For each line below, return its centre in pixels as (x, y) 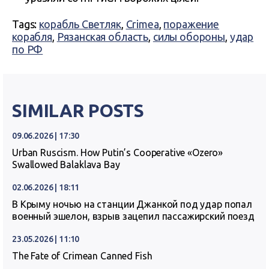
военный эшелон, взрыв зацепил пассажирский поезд (133, 216)
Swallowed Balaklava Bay (66, 165)
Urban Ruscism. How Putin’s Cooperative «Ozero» (118, 153)
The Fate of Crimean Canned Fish (82, 256)
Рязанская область (103, 37)
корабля (32, 37)
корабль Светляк (80, 24)
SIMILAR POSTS (78, 110)
